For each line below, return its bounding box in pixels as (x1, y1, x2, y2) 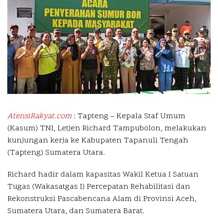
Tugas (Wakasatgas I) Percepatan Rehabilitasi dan (7, 181, 190, 192)
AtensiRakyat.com (7, 110, 72, 122)
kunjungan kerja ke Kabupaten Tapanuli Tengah (7, 135, 188, 146)
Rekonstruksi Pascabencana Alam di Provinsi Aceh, (7, 193, 197, 204)
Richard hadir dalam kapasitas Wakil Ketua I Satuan (7, 169, 199, 180)
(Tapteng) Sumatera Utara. (7, 147, 105, 158)
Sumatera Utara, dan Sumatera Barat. (7, 205, 145, 217)
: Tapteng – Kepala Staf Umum (72, 110, 185, 122)
